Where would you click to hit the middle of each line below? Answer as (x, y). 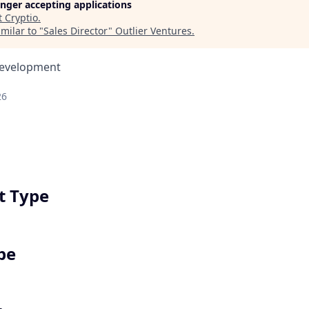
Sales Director (76, 31)
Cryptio (21, 18)
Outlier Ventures (153, 31)
